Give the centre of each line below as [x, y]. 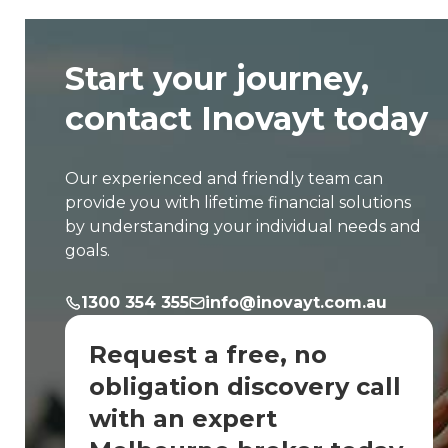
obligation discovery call [244, 386]
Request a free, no [207, 354]
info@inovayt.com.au [295, 302]
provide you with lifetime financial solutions [237, 202]
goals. [87, 250]
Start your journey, [216, 78]
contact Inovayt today [246, 118]
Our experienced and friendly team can [223, 178]
